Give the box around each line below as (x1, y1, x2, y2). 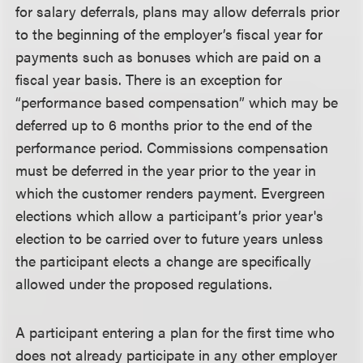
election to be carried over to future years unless (15, 228, 324, 248)
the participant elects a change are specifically (15, 250, 312, 271)
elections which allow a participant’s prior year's (15, 205, 324, 225)
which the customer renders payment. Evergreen (15, 182, 326, 203)
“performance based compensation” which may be (15, 92, 339, 112)
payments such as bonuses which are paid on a (15, 46, 322, 66)
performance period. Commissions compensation (15, 137, 329, 157)
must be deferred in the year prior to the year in (15, 160, 317, 180)
